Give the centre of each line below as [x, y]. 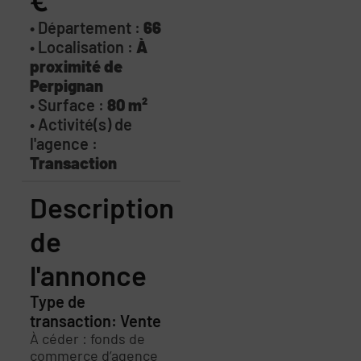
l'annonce [88, 274]
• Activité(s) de [81, 124]
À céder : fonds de [87, 338]
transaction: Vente [95, 320]
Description [102, 207]
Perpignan [66, 85]
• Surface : [68, 104]
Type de [57, 301]
